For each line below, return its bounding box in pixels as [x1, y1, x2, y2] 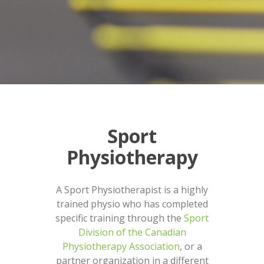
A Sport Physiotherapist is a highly [56, 183, 208, 196]
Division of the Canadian [78, 226, 186, 239]
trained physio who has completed [56, 197, 208, 210]
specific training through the [55, 212, 184, 225]
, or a [179, 240, 202, 253]
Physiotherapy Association [62, 240, 180, 253]
